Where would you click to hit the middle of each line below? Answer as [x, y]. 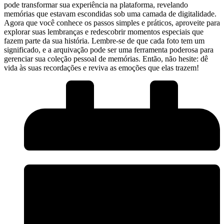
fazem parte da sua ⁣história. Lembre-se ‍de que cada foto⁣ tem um [104, 40]
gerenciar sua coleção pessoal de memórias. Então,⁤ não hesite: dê [106, 58]
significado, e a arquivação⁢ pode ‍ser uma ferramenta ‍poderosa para [109, 49]
